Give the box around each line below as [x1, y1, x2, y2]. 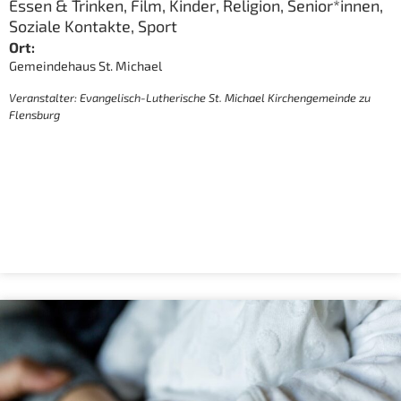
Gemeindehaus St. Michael [8, 57, 162, 73]
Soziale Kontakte [8, 16, 131, 37]
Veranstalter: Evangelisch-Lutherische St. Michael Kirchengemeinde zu [8, 90, 371, 105]
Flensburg [8, 107, 60, 122]
